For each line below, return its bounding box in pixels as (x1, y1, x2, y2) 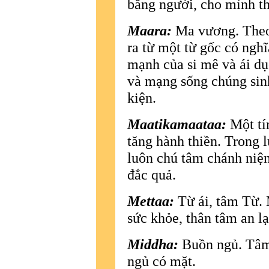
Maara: (127, 22, 172, 38)
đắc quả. (127, 166, 176, 183)
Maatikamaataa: (127, 115, 226, 132)
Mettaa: (127, 192, 174, 209)
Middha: (127, 235, 178, 252)
